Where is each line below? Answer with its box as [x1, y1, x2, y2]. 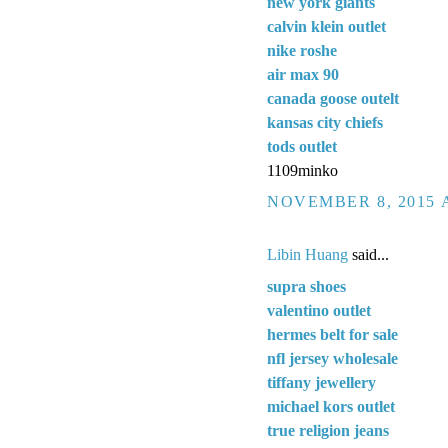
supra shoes [267, 278, 346, 296]
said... [348, 246, 389, 264]
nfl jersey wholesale [267, 350, 398, 368]
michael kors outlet [267, 398, 395, 416]
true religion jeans [267, 422, 389, 440]
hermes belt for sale [267, 326, 398, 344]
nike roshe [267, 42, 337, 60]
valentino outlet [267, 302, 371, 320]
